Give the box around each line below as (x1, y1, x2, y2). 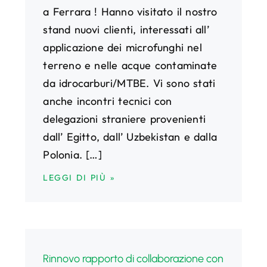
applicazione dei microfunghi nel (43, 40, 202, 54)
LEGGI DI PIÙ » (43, 172, 115, 183)
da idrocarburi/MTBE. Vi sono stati (43, 76, 216, 90)
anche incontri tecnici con (43, 94, 172, 108)
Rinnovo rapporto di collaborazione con (43, 252, 224, 265)
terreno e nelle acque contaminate (43, 58, 217, 72)
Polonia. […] (43, 147, 102, 162)
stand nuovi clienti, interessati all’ (43, 22, 209, 36)
